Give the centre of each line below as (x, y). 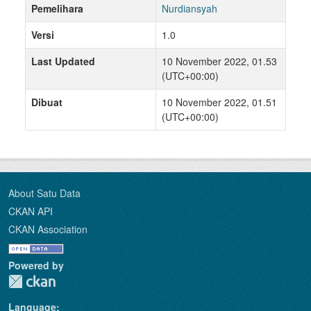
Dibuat (47, 102)
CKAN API (31, 211)
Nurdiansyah (190, 9)
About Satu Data (44, 193)
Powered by (36, 266)
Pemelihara (57, 9)
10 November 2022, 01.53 (219, 61)
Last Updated (63, 61)
